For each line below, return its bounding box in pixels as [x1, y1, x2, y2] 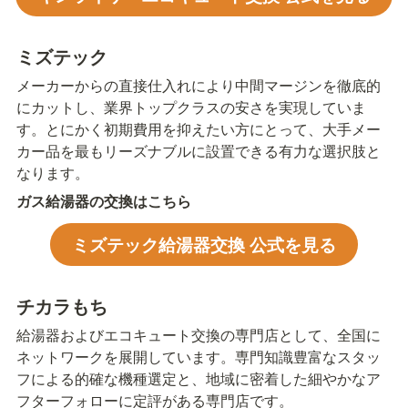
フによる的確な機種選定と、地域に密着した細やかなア [16, 367, 381, 389]
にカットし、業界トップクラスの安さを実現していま [16, 96, 366, 117]
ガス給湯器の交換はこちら [16, 189, 191, 211]
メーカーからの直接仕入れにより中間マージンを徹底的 [16, 74, 381, 96]
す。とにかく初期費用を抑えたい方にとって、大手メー [16, 117, 381, 139]
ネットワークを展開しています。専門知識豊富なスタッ [16, 345, 381, 367]
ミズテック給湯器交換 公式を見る [72, 230, 336, 257]
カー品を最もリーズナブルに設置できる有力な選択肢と [16, 139, 381, 161]
